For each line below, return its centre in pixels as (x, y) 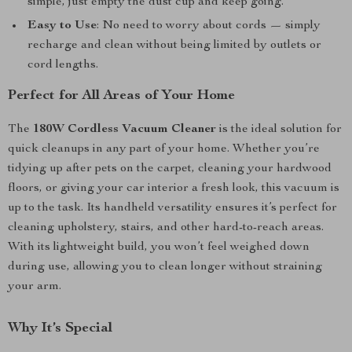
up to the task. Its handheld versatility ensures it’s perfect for (172, 208)
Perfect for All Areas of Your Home (121, 96)
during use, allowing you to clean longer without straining (165, 267)
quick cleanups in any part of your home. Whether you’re (164, 149)
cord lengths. (63, 65)
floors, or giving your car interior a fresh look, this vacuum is (174, 189)
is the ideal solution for (279, 130)
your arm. (35, 287)
